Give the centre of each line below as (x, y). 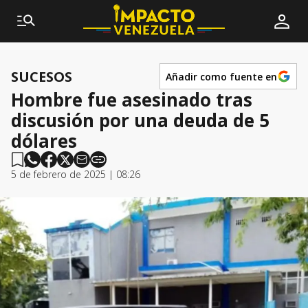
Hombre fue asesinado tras (132, 100)
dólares (44, 141)
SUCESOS (42, 76)
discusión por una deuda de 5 (140, 120)
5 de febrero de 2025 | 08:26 (76, 174)
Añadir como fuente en (221, 76)
